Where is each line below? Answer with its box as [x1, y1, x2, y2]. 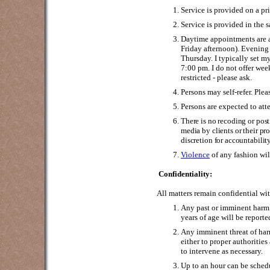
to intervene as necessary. [181, 246, 263, 256]
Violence [181, 150, 210, 159]
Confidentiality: [159, 169, 212, 178]
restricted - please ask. [181, 73, 252, 82]
